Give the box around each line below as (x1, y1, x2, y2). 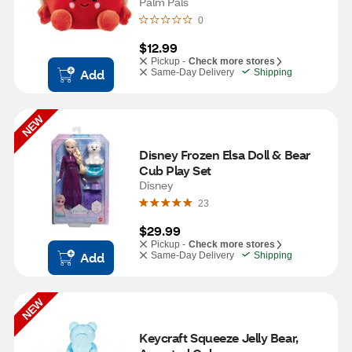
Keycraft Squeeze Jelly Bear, (139, 329, 299, 346)
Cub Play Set (139, 162, 211, 178)
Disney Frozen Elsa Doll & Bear (139, 146, 310, 163)
